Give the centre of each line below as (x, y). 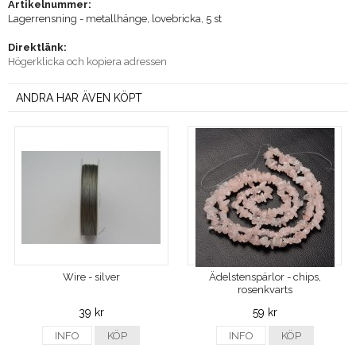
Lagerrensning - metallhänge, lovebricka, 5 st (115, 18)
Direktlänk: (37, 47)
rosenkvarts (265, 289)
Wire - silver (91, 277)
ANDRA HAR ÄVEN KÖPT (79, 97)
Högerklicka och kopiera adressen (87, 61)
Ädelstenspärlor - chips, (265, 277)
